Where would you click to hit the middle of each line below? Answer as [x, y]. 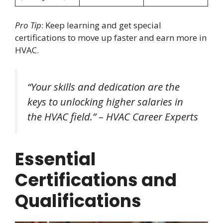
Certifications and [96, 180]
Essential [55, 159]
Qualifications [78, 201]
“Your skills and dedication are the [104, 86]
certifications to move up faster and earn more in [111, 38]
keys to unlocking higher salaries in [105, 101]
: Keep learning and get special [101, 25]
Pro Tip [28, 25]
